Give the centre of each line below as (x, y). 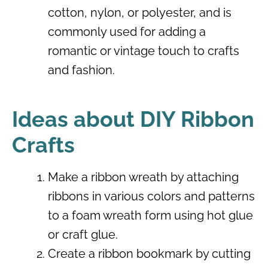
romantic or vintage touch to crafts (144, 51)
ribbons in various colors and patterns (151, 196)
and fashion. (81, 70)
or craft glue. (83, 234)
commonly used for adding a (127, 31)
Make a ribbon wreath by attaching (143, 177)
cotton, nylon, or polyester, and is (140, 12)
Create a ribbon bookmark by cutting (149, 253)
